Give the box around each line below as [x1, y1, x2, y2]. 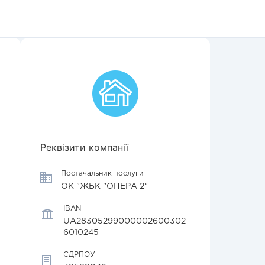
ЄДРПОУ [63, 251, 95, 258]
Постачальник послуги [61, 170, 144, 177]
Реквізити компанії [40, 141, 128, 153]
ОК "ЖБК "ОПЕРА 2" [61, 183, 148, 190]
